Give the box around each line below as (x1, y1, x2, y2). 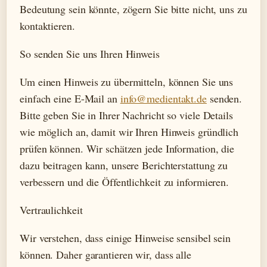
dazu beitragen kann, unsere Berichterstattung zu (20, 157, 228, 172)
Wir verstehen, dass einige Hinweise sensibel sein (20, 230, 231, 245)
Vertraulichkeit (20, 202, 83, 217)
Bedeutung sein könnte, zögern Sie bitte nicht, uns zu (20, 2, 247, 16)
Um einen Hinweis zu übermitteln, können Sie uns (20, 74, 234, 89)
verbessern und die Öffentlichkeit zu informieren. (20, 174, 229, 189)
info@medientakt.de (120, 91, 207, 105)
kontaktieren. (20, 18, 75, 33)
